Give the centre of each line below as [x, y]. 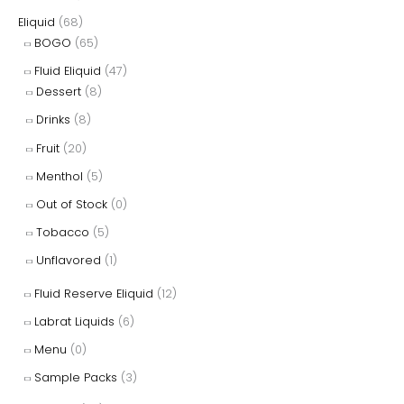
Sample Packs [76, 378]
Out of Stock [72, 205]
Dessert [59, 92]
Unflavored [69, 261]
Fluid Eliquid [68, 71]
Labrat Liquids [74, 321]
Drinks [53, 120]
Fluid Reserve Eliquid [94, 293]
